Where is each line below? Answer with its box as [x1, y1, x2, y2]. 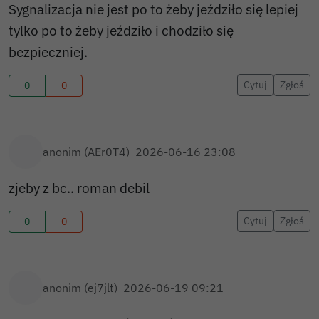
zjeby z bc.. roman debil [9, 179, 150, 197]
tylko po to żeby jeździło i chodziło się [9, 21, 234, 39]
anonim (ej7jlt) [43, 281, 117, 295]
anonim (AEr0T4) [43, 145, 130, 159]
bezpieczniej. [9, 43, 88, 61]
